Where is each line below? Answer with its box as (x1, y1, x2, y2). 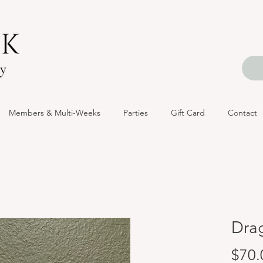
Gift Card (170, 107, 205, 118)
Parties (123, 107, 148, 118)
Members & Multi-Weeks (8, 107, 100, 118)
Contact (227, 107, 257, 118)
